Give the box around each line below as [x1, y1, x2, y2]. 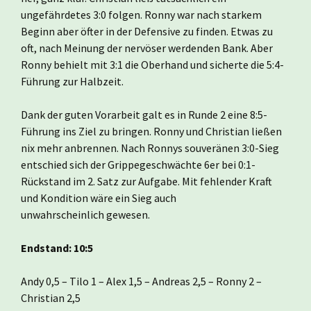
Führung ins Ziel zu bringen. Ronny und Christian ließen [21, 124, 282, 138]
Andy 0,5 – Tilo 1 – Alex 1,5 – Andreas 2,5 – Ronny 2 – [21, 274, 262, 288]
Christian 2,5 [21, 290, 81, 305]
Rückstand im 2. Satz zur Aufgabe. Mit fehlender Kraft [21, 174, 272, 188]
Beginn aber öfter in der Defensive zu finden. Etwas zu [21, 24, 273, 38]
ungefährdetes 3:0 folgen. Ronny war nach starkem [21, 7, 262, 22]
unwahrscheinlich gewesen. [21, 207, 150, 221]
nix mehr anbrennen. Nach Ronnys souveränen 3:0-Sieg [21, 140, 279, 155]
